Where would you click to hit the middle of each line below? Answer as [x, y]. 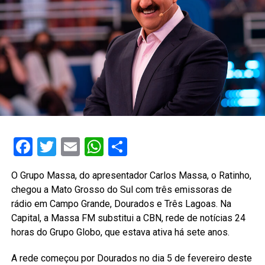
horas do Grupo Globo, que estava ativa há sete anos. [120, 232]
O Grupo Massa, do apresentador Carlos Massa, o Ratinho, [131, 176]
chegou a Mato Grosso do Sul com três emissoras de [121, 190]
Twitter [85, 147]
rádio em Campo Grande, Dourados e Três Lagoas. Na [121, 204]
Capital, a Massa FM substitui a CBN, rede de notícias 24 [128, 218]
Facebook [72, 147]
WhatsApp [146, 147]
